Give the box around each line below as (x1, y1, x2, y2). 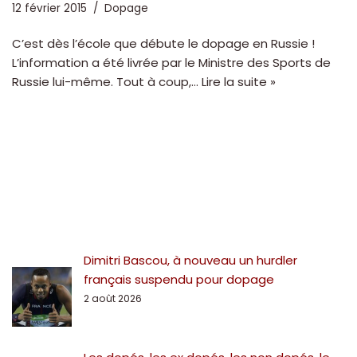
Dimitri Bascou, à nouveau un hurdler (84, 251, 297, 269)
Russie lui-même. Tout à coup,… (12, 73, 202, 90)
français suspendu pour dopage (84, 270, 274, 288)
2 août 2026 (84, 291, 142, 305)
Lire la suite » (202, 73, 276, 90)
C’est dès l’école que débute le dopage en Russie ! (12, 34, 315, 52)
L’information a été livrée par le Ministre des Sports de (12, 53, 331, 71)
